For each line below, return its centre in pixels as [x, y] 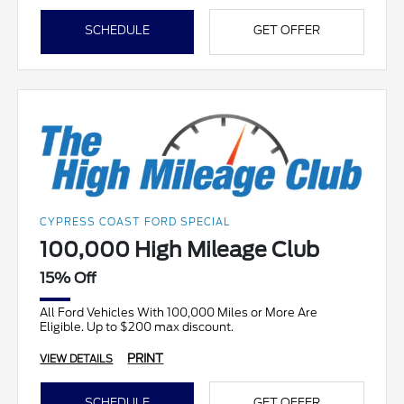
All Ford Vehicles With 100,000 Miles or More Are [179, 312]
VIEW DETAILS [77, 358]
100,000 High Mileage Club [180, 249]
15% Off [69, 278]
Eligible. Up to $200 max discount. [137, 326]
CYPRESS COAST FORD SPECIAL [135, 221]
